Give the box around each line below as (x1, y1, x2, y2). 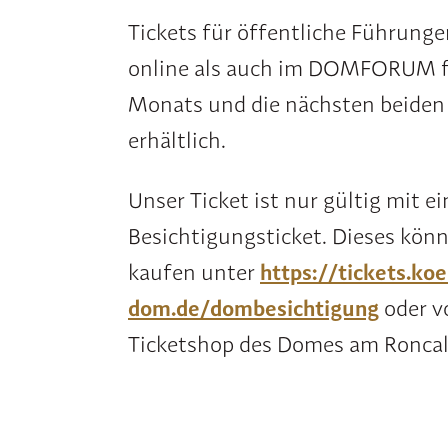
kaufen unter (128, 259, 260, 285)
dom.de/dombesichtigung (128, 295, 379, 321)
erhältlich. (128, 127, 226, 153)
